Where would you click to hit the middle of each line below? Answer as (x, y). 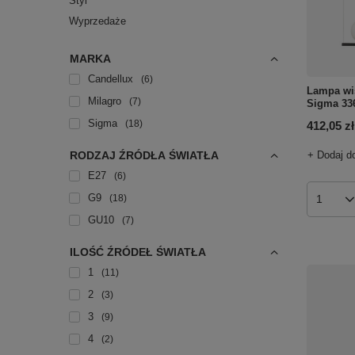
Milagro (105, 101)
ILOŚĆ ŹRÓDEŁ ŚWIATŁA (138, 252)
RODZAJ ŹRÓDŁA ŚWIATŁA (144, 155)
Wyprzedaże (97, 21)
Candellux (111, 79)
